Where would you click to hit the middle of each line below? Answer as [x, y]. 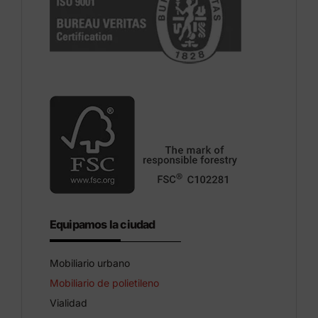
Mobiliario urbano [89, 263]
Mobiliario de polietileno [104, 283]
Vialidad [68, 302]
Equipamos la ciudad [102, 224]
